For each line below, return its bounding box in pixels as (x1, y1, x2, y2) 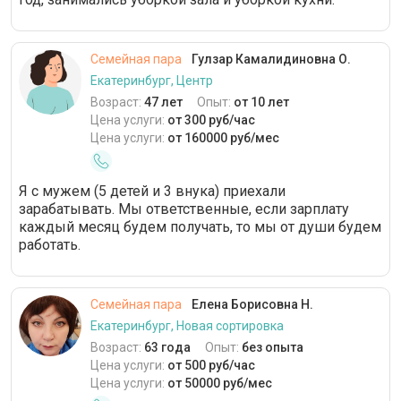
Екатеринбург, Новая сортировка (90, 319, 284, 334)
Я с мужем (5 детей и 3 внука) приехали (19, 183, 286, 200)
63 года (144, 340, 191, 355)
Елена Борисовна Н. (189, 297, 313, 312)
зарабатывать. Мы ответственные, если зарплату (19, 200, 349, 218)
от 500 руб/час (167, 358, 255, 373)
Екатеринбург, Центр (90, 73, 213, 89)
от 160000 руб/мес (167, 131, 279, 146)
